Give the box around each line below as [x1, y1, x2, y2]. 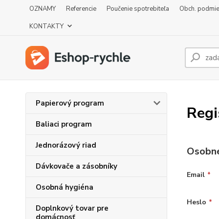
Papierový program [36, 98, 104, 108]
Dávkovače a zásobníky [36, 161, 117, 171]
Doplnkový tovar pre [36, 203, 109, 213]
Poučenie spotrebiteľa [107, 4, 169, 13]
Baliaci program [36, 119, 92, 129]
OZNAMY [29, 4, 56, 13]
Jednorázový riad [36, 140, 96, 150]
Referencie [66, 4, 96, 13]
